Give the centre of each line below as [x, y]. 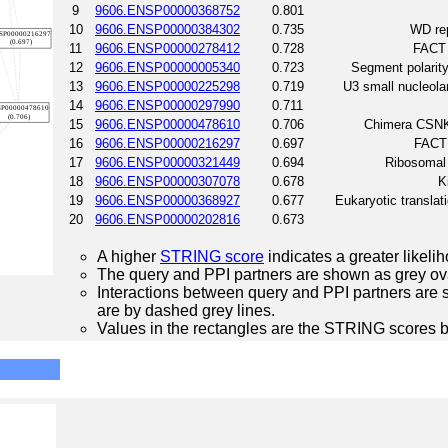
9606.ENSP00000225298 [167, 86]
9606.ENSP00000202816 [167, 219]
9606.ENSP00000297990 [167, 105]
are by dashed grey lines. [186, 310]
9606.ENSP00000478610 [167, 124]
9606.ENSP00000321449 [167, 162]
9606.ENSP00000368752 [167, 10]
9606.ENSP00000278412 [167, 48]
